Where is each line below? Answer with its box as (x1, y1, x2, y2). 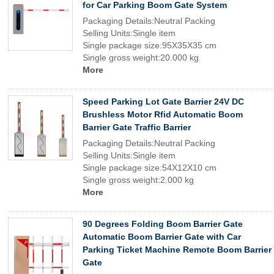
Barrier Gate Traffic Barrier (83, 122, 191, 132)
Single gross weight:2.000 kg (83, 175, 194, 185)
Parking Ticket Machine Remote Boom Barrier (83, 245, 272, 254)
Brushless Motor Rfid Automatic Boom (83, 109, 243, 119)
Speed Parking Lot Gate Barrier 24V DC (83, 97, 244, 106)
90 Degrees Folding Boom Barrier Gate (83, 219, 243, 229)
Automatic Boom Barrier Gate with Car (83, 232, 241, 242)
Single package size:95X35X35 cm (83, 40, 217, 50)
